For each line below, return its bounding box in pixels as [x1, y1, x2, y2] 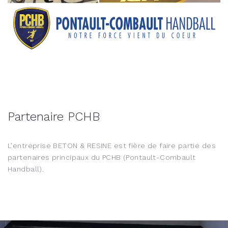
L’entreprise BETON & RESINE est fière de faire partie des [8, 141, 216, 150]
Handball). [8, 165, 44, 173]
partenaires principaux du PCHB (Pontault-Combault [8, 153, 196, 161]
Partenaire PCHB [8, 109, 100, 124]
